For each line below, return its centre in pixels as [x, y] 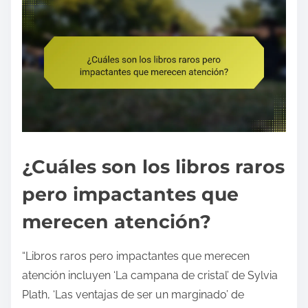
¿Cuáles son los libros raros [153, 167]
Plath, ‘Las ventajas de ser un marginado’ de [133, 295]
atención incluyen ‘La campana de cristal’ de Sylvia [150, 276]
